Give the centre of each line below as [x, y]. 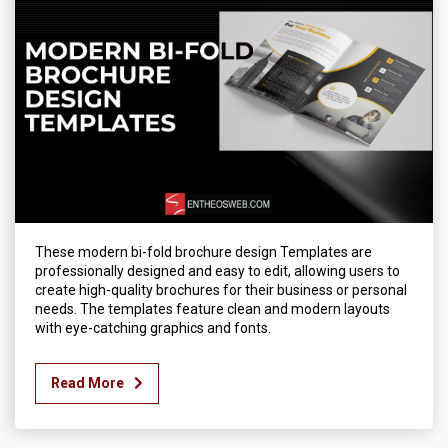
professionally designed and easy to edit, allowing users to [217, 271]
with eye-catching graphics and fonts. [153, 328]
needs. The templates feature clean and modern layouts [212, 309]
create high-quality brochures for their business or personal [221, 290]
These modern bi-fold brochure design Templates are [203, 252]
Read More [87, 383]
